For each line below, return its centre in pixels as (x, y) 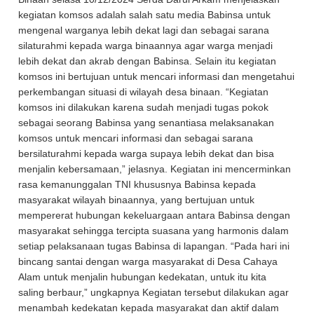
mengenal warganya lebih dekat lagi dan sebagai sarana (144, 30)
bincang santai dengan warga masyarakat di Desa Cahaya (148, 261)
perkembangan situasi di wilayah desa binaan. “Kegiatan (144, 92)
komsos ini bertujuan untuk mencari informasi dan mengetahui (157, 76)
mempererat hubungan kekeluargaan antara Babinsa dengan (155, 215)
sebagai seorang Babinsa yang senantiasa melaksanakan (146, 123)
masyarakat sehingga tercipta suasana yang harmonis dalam (154, 231)
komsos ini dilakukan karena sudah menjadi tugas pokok (144, 107)
